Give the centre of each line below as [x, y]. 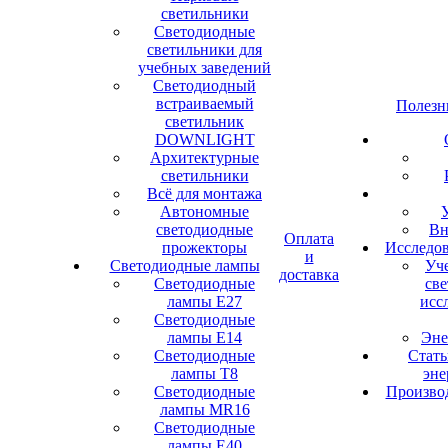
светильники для [204, 49]
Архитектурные [204, 157]
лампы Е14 [204, 337]
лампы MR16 [204, 409]
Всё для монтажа [204, 193]
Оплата [309, 238]
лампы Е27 [204, 301]
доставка [309, 274]
